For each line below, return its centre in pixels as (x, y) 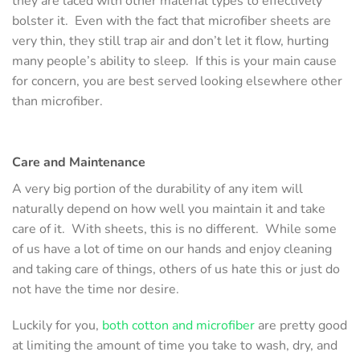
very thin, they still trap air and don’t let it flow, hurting (170, 41)
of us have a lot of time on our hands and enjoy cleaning (172, 249)
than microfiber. (59, 101)
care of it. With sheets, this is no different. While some (174, 229)
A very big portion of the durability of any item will (157, 188)
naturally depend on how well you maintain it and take (169, 209)
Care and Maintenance (79, 162)
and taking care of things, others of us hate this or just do (176, 269)
